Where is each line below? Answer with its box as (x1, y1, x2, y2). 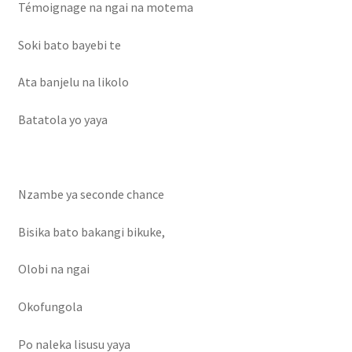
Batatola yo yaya (17, 111, 108, 127)
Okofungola (17, 299, 82, 315)
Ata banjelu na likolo (17, 74, 129, 90)
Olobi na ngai (17, 261, 90, 277)
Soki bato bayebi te (17, 36, 121, 53)
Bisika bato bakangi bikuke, (17, 223, 165, 240)
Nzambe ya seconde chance (17, 186, 164, 203)
